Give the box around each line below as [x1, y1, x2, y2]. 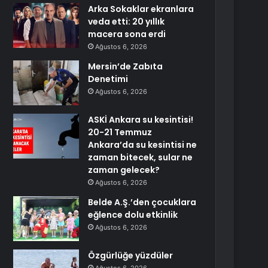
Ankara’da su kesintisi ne [88, 139, 197, 151]
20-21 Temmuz [88, 126, 153, 138]
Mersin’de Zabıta [88, 60, 163, 72]
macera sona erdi [88, 28, 166, 40]
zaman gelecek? [88, 164, 160, 176]
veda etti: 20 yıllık [88, 16, 165, 28]
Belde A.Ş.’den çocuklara [88, 196, 197, 208]
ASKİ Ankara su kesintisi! [88, 114, 194, 126]
